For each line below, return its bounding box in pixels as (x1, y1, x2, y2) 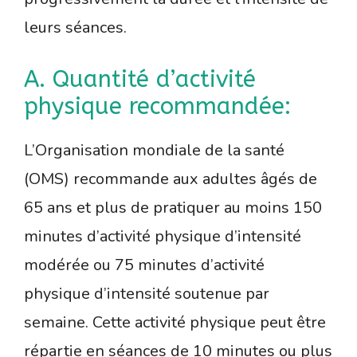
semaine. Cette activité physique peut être (24, 311, 326, 333)
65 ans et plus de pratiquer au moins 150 (24, 196, 322, 218)
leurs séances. (24, 16, 127, 38)
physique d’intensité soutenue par (24, 282, 269, 304)
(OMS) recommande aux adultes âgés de (24, 167, 317, 190)
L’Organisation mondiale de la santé (24, 139, 284, 161)
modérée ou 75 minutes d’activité (24, 253, 265, 276)
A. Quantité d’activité (24, 65, 256, 93)
